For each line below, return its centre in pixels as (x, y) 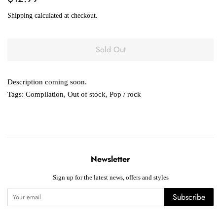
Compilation (45, 94)
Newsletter (110, 159)
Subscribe (189, 197)
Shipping (20, 16)
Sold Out (110, 50)
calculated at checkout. (65, 16)
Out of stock (87, 94)
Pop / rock (125, 94)
